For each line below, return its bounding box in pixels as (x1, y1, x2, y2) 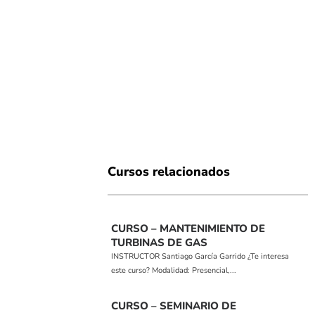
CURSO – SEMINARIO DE (111, 299, 237, 314)
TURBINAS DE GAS (111, 236, 208, 250)
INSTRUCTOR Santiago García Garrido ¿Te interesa (111, 251, 290, 262)
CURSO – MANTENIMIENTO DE (111, 221, 266, 236)
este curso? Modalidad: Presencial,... (111, 265, 237, 276)
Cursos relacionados (108, 163, 231, 181)
